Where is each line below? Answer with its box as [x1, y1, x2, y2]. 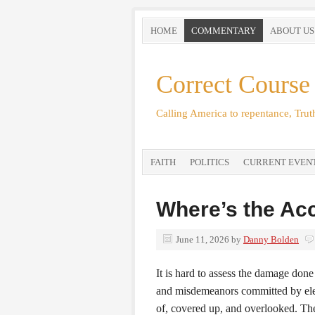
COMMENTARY [191, 25, 256, 36]
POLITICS [190, 157, 229, 167]
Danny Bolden [243, 234, 299, 245]
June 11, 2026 [176, 234, 229, 245]
